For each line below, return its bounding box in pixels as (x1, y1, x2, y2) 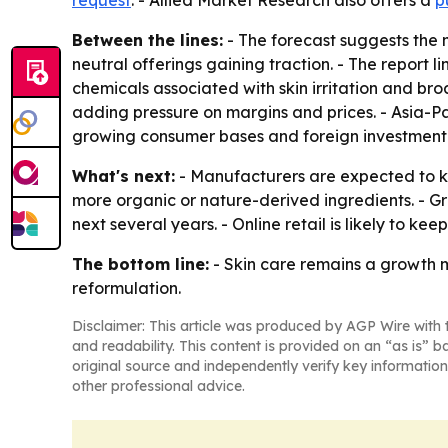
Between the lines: (72, 30, 223, 50)
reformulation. (72, 278, 181, 298)
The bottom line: (72, 254, 209, 274)
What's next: (72, 166, 175, 186)
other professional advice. (72, 377, 245, 395)
